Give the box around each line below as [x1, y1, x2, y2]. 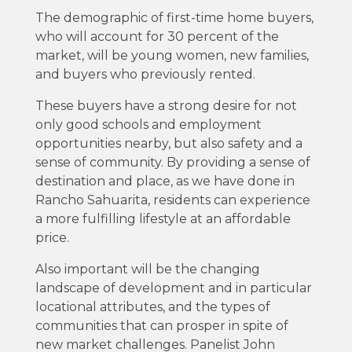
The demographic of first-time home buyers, [35, 9, 313, 25]
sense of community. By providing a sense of [35, 154, 310, 170]
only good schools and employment [35, 116, 262, 132]
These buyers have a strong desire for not [35, 97, 297, 113]
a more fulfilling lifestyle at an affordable [35, 211, 291, 226]
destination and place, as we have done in [35, 173, 295, 189]
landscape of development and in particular [35, 280, 312, 295]
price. [35, 229, 69, 245]
